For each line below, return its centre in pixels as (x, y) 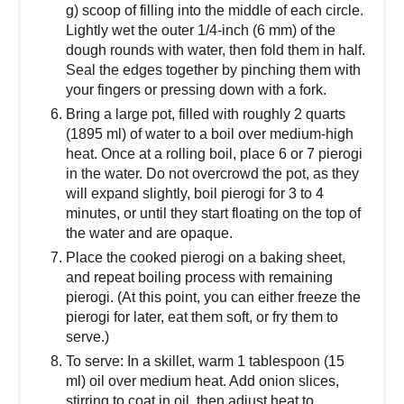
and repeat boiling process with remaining (199, 277)
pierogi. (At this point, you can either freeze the (213, 297)
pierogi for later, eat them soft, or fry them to (202, 317)
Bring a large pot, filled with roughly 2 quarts (206, 114)
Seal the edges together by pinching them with (213, 69)
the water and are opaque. (149, 233)
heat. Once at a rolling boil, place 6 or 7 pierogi (214, 153)
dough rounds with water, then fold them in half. (216, 50)
